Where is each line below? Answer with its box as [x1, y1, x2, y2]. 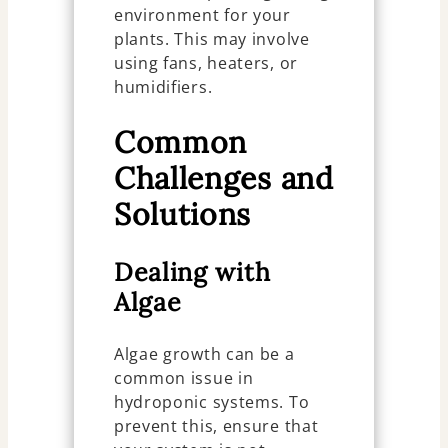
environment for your [113, 3, 291, 26]
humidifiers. [113, 75, 213, 98]
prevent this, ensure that [113, 414, 319, 437]
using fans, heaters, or [113, 51, 298, 74]
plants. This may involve [113, 27, 310, 50]
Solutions [113, 194, 252, 233]
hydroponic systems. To [113, 390, 310, 413]
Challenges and [113, 158, 334, 197]
